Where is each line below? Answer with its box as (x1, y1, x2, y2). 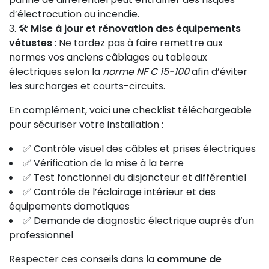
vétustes (9, 36, 52, 50)
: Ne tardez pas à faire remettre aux (52, 36, 223, 50)
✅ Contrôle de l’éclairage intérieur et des (23, 185, 216, 199)
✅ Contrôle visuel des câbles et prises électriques (23, 142, 256, 156)
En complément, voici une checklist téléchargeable (9, 103, 252, 117)
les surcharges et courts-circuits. (9, 79, 165, 93)
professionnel (9, 228, 73, 242)
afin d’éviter (189, 65, 247, 79)
